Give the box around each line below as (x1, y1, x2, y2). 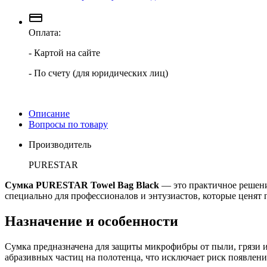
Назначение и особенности (5, 213, 178, 229)
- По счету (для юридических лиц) (29, 67, 168, 78)
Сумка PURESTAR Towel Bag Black (5, 179, 159, 190)
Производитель (29, 139, 91, 150)
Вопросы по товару (29, 119, 108, 129)
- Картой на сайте (29, 47, 100, 58)
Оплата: (29, 27, 61, 38)
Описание (29, 108, 70, 119)
